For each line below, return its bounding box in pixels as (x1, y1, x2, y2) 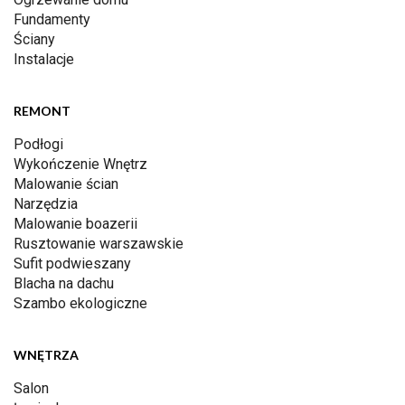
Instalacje (14, 51, 74, 69)
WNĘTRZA (14, 347, 79, 363)
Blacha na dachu (14, 275, 114, 293)
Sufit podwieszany (14, 255, 131, 273)
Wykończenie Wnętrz (14, 155, 147, 174)
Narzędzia (14, 195, 78, 213)
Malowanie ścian (14, 175, 118, 193)
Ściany (14, 31, 55, 49)
